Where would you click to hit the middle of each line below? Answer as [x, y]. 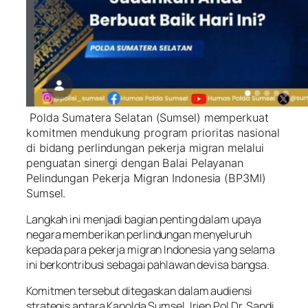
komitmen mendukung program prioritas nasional [153, 132]
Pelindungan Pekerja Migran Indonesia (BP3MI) [146, 178]
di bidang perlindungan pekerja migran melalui [145, 147]
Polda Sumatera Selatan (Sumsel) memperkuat [147, 117]
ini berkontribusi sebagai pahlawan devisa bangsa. [148, 264]
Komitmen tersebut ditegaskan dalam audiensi [139, 291]
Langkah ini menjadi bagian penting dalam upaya [144, 219]
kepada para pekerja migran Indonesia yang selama [151, 249]
